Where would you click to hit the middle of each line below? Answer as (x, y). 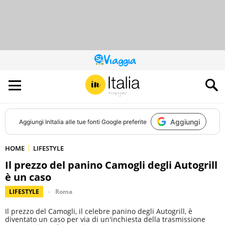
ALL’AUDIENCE (130, 81)
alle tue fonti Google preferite (105, 122)
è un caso (28, 177)
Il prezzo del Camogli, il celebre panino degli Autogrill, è (99, 211)
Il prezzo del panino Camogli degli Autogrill (111, 165)
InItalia (54, 122)
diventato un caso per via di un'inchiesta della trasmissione (105, 219)
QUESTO (124, 63)
